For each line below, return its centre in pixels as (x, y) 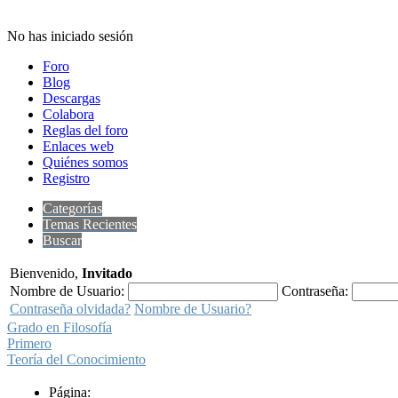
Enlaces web (78, 146)
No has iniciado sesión (70, 36)
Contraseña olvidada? (70, 309)
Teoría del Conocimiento (76, 359)
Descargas (72, 98)
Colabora (68, 114)
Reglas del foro (85, 130)
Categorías (72, 208)
